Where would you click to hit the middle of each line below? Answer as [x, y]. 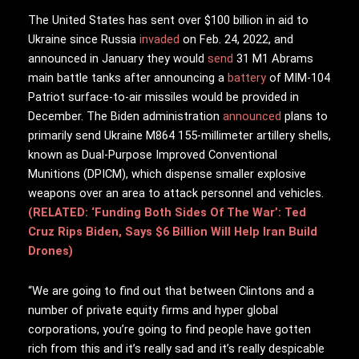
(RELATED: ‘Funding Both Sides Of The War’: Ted [167, 213]
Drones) [50, 251]
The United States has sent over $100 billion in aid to [168, 20]
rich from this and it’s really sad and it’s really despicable [176, 348]
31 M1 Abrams [273, 59]
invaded [159, 40]
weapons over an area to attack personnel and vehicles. [176, 194]
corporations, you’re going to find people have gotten [169, 329]
